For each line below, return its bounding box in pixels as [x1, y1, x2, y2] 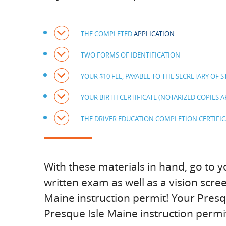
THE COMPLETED [81, 29, 134, 38]
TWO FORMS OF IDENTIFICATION [81, 50, 180, 60]
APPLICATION [134, 29, 175, 38]
